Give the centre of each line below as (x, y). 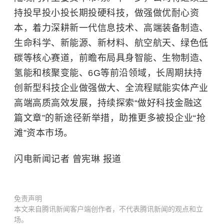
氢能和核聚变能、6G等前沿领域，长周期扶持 (108, 73)
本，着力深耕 (42, 28)
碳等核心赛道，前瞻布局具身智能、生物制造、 (111, 58)
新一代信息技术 (102, 28)
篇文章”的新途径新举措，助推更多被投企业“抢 (110, 118)
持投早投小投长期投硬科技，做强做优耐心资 (106, 13)
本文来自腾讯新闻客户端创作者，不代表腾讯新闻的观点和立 (108, 209)
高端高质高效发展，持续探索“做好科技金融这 (108, 103)
